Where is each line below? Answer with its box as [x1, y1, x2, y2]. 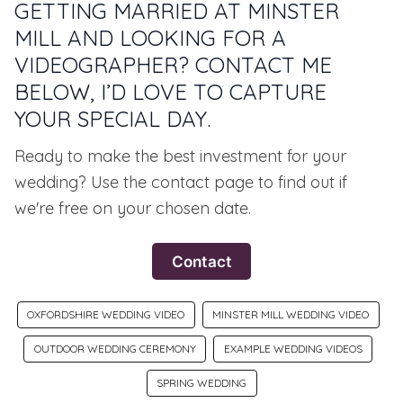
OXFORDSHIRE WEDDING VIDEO [27, 308, 184, 322]
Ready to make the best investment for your [14, 146, 346, 167]
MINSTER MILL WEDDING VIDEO [212, 308, 369, 322]
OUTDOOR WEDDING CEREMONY [33, 342, 196, 356]
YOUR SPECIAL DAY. [14, 105, 210, 133]
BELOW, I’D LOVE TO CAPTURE [14, 78, 327, 106]
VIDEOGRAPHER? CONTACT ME [14, 51, 332, 79]
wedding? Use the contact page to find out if [14, 172, 347, 193]
